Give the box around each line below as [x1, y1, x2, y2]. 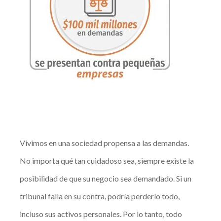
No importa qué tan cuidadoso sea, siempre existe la [20, 156, 194, 166]
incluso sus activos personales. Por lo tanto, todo [20, 209, 183, 219]
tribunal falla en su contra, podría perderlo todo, [20, 191, 180, 201]
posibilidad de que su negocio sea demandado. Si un [20, 174, 192, 184]
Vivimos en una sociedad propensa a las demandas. [20, 138, 189, 148]
